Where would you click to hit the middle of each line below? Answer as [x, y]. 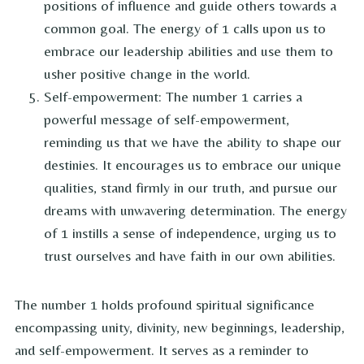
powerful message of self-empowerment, [167, 119]
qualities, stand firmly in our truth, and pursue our [191, 188]
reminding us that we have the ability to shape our [193, 142]
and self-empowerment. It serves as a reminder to [162, 350]
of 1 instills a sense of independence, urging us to [190, 233]
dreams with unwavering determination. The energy [195, 210]
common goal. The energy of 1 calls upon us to [185, 28]
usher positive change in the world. [147, 74]
